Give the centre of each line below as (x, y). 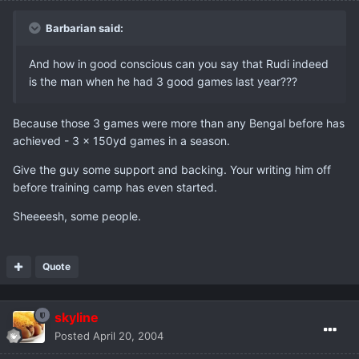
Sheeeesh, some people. (77, 216)
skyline (77, 318)
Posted (74, 336)
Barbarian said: (83, 28)
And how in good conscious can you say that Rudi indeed (179, 64)
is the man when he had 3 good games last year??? (163, 82)
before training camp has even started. (115, 188)
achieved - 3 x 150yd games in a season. (121, 141)
